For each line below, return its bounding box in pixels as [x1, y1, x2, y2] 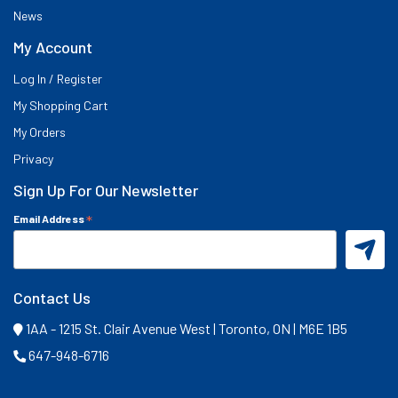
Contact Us [13, 288, 91, 308]
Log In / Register [13, 70, 102, 86]
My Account [13, 36, 92, 57]
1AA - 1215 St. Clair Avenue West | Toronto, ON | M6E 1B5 [23, 320, 347, 338]
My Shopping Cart [13, 97, 108, 113]
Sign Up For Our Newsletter [13, 179, 198, 200]
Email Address [13, 211, 86, 225]
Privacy [13, 150, 53, 166]
